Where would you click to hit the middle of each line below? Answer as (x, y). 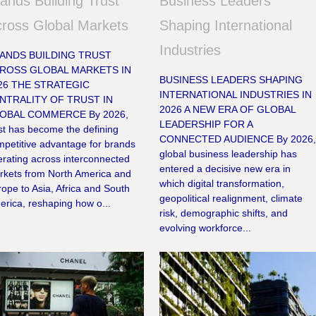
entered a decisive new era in (225, 169)
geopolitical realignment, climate (231, 199)
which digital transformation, (222, 184)
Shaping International (226, 26)
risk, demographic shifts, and (224, 213)
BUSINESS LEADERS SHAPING (231, 80)
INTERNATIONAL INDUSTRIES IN (236, 95)
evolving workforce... (206, 228)
